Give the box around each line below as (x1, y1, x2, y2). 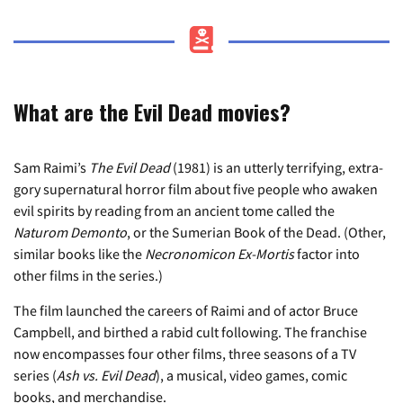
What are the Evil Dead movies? (13, 95, 291, 129)
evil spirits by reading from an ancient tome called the (13, 201, 335, 220)
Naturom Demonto (13, 223, 127, 242)
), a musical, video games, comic (156, 366, 347, 385)
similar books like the (13, 245, 145, 264)
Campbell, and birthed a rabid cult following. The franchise (13, 323, 367, 342)
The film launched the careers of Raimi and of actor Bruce (13, 301, 358, 320)
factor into (294, 245, 360, 264)
